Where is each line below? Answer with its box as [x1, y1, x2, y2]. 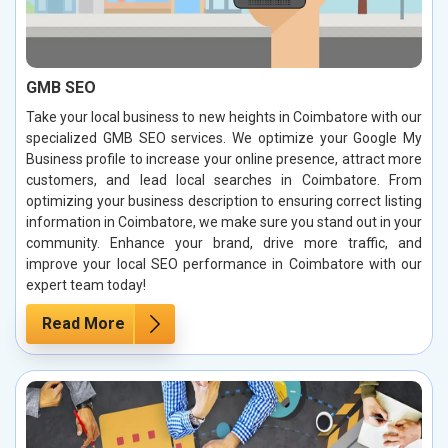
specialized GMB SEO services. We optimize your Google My [26, 129, 422, 146]
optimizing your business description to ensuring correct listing [26, 192, 422, 209]
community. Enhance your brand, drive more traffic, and [26, 234, 422, 251]
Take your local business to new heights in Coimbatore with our [26, 108, 422, 125]
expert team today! [26, 276, 146, 293]
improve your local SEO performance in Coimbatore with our [26, 255, 422, 272]
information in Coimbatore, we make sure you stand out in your [26, 213, 422, 230]
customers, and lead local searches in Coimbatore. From [26, 171, 422, 188]
